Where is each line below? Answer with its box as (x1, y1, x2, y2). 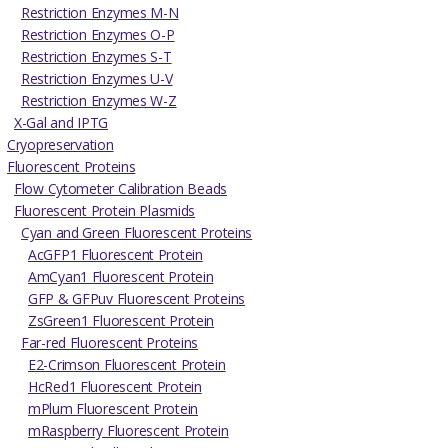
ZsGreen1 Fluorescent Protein (28, 310, 215, 330)
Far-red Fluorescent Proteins (21, 332, 199, 352)
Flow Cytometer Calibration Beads (14, 178, 228, 198)
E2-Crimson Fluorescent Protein (28, 354, 226, 374)
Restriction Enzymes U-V (21, 68, 173, 88)
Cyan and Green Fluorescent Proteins (21, 222, 253, 242)
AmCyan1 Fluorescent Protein (28, 266, 214, 286)
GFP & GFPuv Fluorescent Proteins (28, 288, 246, 308)
